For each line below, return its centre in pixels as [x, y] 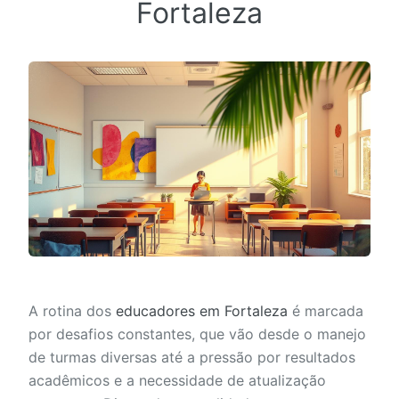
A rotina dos [72, 311]
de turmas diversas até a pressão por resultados [192, 358]
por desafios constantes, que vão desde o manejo [197, 334]
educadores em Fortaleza [202, 311]
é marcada [326, 311]
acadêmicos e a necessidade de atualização [177, 381]
